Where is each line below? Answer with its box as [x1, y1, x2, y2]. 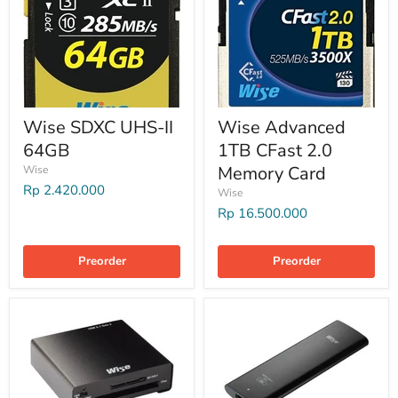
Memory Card [218, 162, 326, 186]
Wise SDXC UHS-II [23, 115, 173, 139]
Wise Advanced [218, 115, 346, 139]
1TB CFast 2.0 [218, 139, 332, 163]
